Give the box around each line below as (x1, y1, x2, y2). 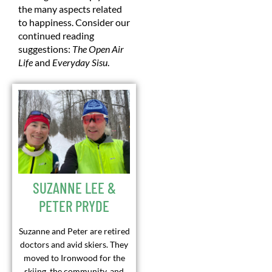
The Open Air (72, 43, 124, 55)
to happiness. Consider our (18, 16, 130, 29)
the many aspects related (18, 3, 122, 15)
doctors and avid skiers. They (20, 239, 128, 250)
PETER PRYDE (39, 197, 109, 216)
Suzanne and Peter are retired (18, 226, 130, 237)
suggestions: (18, 43, 72, 55)
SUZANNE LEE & (32, 178, 116, 197)
